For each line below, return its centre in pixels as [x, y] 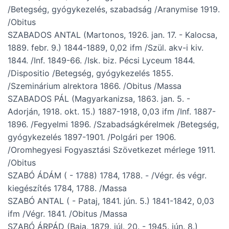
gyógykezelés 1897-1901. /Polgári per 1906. [92, 137]
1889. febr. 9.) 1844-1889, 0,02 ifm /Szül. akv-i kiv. [106, 48]
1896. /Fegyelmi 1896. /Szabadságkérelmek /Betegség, [113, 124]
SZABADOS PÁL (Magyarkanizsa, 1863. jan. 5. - [99, 99]
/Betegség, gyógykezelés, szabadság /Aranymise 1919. [114, 9]
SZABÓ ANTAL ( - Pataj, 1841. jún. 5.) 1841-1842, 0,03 [111, 201]
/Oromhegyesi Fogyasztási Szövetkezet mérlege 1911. [111, 150]
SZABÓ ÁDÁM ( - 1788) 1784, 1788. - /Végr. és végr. [107, 176]
